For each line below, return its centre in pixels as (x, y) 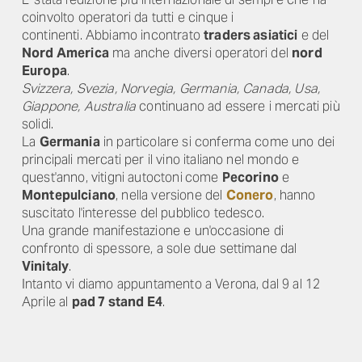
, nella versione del (171, 195)
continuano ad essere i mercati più (238, 106)
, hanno (295, 195)
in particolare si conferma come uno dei (217, 142)
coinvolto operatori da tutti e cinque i (128, 17)
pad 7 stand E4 (117, 302)
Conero (250, 195)
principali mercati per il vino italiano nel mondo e (161, 160)
